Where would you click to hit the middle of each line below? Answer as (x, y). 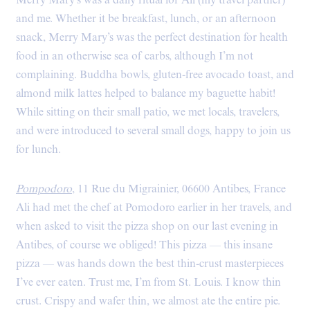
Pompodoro (44, 189)
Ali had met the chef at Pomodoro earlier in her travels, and (154, 208)
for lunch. (38, 149)
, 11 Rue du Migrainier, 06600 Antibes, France (179, 189)
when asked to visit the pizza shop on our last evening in (147, 226)
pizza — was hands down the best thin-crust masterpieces (150, 264)
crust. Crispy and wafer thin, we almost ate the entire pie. (148, 301)
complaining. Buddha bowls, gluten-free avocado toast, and (155, 75)
